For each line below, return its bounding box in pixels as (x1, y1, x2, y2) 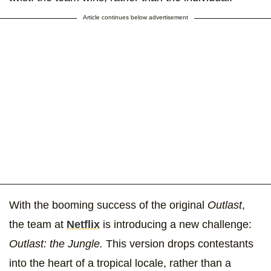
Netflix (67, 218, 100, 230)
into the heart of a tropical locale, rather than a (9, 256, 231, 269)
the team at (9, 218, 67, 230)
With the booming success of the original (9, 198, 207, 211)
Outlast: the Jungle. (9, 237, 103, 250)
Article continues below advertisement (83, 13, 188, 21)
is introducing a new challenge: (100, 218, 252, 230)
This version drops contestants (103, 237, 253, 250)
